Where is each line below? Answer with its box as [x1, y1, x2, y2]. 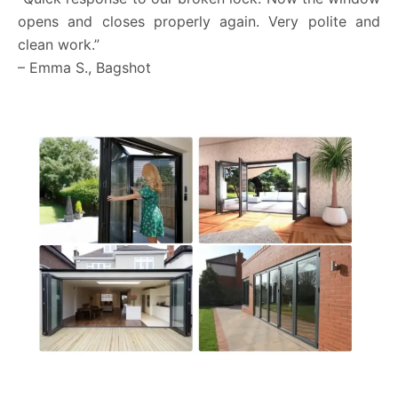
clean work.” [18, 35, 99, 53]
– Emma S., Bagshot [18, 58, 151, 76]
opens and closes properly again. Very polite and [18, 12, 380, 30]
